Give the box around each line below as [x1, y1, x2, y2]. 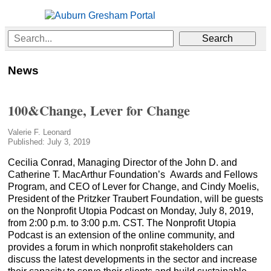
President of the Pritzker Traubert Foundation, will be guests [8, 193, 263, 204]
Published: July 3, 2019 [8, 137, 90, 146]
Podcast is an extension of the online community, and [8, 229, 235, 240]
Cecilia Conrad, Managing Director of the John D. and [8, 157, 237, 168]
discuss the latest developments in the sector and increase [8, 253, 257, 264]
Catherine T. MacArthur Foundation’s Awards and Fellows [8, 169, 258, 180]
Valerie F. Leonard [8, 127, 71, 137]
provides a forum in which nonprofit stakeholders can [8, 241, 233, 252]
